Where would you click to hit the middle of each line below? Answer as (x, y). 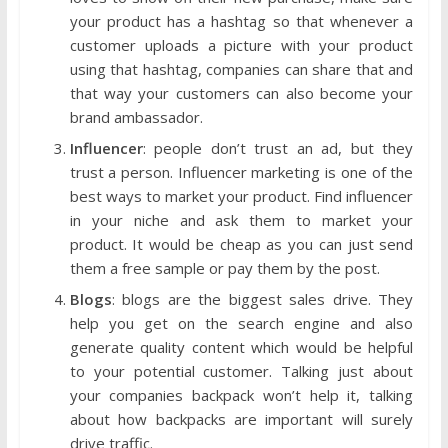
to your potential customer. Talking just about (241, 370)
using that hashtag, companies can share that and (241, 68)
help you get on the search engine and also (241, 322)
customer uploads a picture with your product (241, 44)
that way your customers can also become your (241, 92)
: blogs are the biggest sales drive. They (262, 298)
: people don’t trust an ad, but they (278, 147)
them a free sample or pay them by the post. (224, 267)
